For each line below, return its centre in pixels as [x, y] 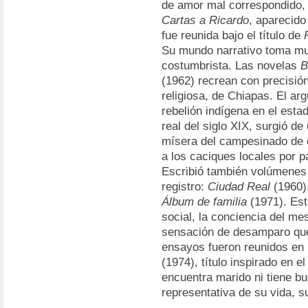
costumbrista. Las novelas [231, 66]
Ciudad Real [239, 187]
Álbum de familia [204, 202]
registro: [185, 187]
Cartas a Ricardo [205, 20]
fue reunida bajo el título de [233, 35]
